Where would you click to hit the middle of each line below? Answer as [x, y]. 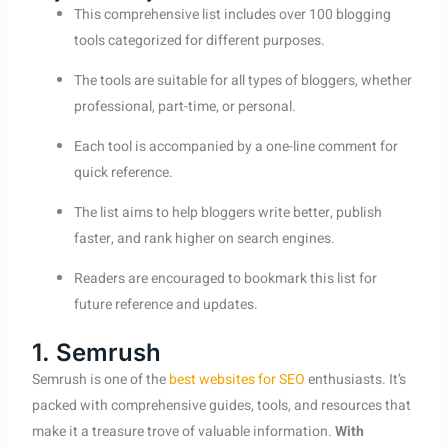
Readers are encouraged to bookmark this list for [225, 279]
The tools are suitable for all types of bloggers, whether [242, 81]
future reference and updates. [165, 305]
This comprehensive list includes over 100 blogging [232, 15]
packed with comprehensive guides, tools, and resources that [221, 406]
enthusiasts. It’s [355, 380]
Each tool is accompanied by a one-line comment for [235, 147]
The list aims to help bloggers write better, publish [227, 213]
